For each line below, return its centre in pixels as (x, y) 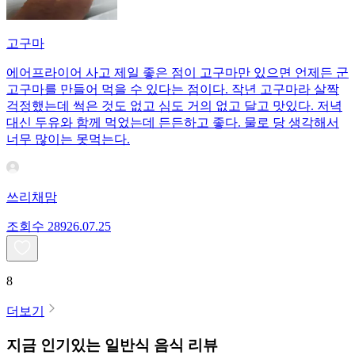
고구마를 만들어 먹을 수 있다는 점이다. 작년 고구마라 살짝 (173, 90)
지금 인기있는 (53, 345)
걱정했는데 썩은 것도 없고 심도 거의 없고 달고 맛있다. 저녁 (174, 106)
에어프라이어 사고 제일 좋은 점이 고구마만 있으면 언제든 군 (177, 73)
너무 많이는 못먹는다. (68, 139)
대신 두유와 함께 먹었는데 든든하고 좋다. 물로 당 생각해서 (173, 123)
